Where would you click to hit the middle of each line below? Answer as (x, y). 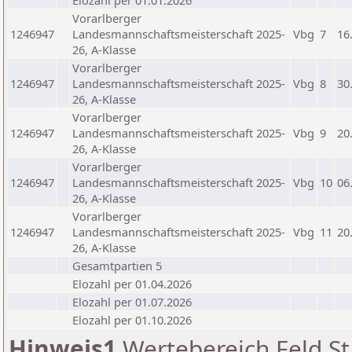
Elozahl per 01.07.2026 (132, 302)
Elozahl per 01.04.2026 (132, 284)
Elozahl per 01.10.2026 (132, 320)
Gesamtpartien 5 (117, 266)
